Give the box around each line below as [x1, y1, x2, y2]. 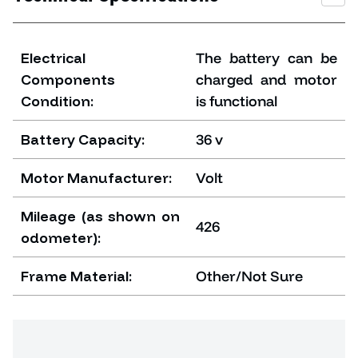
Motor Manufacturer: [21, 168, 172, 187]
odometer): [21, 228, 101, 247]
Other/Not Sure [196, 266, 303, 285]
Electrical [21, 48, 86, 67]
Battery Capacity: [21, 129, 145, 149]
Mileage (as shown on [21, 206, 180, 225]
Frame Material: [21, 266, 132, 285]
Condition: [21, 91, 93, 110]
